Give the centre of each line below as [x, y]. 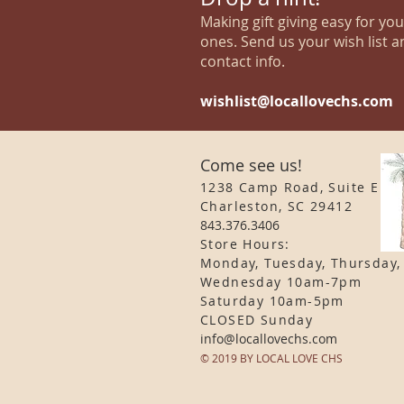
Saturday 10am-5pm [272, 301]
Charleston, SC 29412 [276, 206]
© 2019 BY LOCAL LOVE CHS [271, 358]
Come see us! [251, 165]
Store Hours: [245, 244]
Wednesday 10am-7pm [281, 282]
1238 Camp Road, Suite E [292, 187]
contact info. [243, 61]
